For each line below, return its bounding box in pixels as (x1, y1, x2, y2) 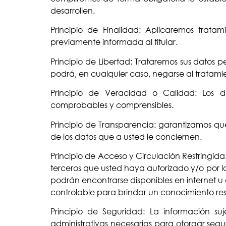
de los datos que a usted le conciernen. (50, 131, 202, 142)
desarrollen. (50, 5, 95, 16)
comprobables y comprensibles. (50, 100, 174, 110)
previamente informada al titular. (50, 37, 178, 47)
